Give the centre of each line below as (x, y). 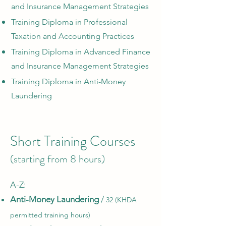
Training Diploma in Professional (69, 22)
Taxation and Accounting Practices (73, 36)
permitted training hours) (50, 215)
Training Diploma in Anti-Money (68, 81)
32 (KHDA (121, 200)
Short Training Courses (73, 141)
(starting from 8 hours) (58, 159)
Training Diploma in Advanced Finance (81, 52)
